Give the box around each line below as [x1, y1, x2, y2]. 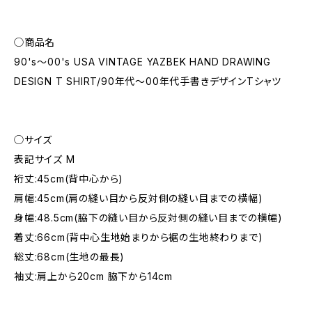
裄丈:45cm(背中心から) [14, 173, 124, 185]
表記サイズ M [14, 153, 75, 165]
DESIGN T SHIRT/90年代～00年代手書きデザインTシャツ [14, 75, 282, 87]
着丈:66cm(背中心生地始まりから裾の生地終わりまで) [14, 231, 263, 243]
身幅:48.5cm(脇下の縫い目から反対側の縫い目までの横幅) [14, 212, 283, 224]
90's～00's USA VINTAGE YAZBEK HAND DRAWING [14, 56, 271, 68]
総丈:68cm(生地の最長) [14, 251, 125, 263]
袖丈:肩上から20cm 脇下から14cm [14, 270, 173, 282]
